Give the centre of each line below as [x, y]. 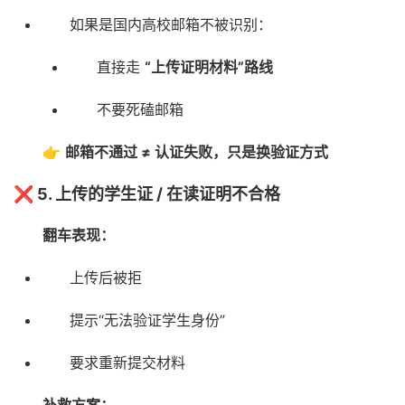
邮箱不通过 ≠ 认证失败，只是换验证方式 [197, 152]
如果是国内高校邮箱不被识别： [171, 25]
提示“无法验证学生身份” [147, 320]
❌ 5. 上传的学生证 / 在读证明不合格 [147, 194]
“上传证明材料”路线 [209, 67]
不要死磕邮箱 [140, 110]
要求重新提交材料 [127, 363]
